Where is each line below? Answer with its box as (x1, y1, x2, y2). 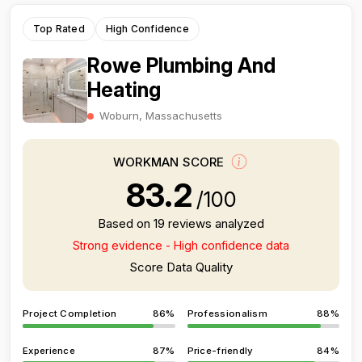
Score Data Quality (129, 259, 233, 275)
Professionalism (187, 308, 267, 319)
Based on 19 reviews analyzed (98, 216, 264, 231)
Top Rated (33, 23, 85, 35)
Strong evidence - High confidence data (73, 238, 289, 252)
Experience (23, 345, 75, 356)
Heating (87, 78, 161, 102)
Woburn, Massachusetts (99, 109, 222, 122)
